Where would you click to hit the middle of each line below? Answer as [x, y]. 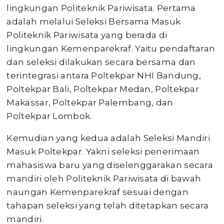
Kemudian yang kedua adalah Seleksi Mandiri [108, 138]
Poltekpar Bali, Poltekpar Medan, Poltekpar [103, 89]
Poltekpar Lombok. [49, 116]
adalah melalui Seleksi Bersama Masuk [94, 21]
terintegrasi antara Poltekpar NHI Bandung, [104, 75]
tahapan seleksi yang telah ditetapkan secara [108, 205]
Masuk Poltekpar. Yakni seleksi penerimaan [103, 151]
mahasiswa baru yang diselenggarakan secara [110, 165]
